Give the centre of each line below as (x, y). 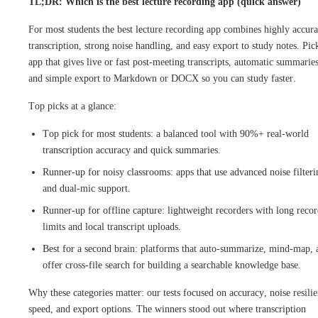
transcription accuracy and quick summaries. (132, 150)
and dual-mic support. (87, 188)
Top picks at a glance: (72, 106)
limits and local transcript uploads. (112, 226)
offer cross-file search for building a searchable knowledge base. (172, 265)
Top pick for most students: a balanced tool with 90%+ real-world (176, 133)
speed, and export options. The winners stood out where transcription (167, 309)
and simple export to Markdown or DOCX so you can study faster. (162, 78)
